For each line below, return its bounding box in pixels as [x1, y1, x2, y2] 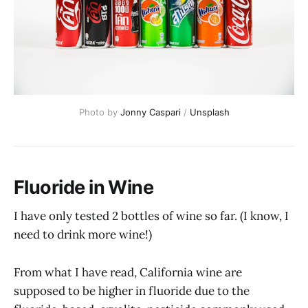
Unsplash [189, 106, 230, 118]
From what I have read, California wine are [14, 264, 242, 280]
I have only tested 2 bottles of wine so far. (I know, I [14, 208, 289, 224]
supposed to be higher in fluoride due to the [14, 283, 250, 298]
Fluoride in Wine [14, 175, 154, 199]
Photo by [78, 106, 120, 118]
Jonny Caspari [120, 106, 181, 118]
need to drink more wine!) [14, 227, 152, 243]
